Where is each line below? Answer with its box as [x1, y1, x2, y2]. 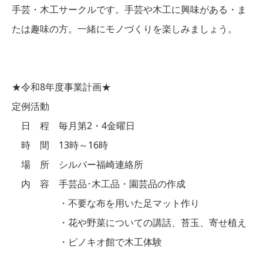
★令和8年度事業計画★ [12, 80, 111, 93]
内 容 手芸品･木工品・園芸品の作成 [12, 177, 186, 190]
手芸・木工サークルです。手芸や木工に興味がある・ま [12, 3, 247, 16]
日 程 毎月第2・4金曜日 [12, 119, 135, 132]
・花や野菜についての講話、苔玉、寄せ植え [12, 216, 247, 229]
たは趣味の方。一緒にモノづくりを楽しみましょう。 [12, 22, 237, 35]
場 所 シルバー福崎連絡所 [12, 158, 143, 171]
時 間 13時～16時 [12, 139, 108, 151]
